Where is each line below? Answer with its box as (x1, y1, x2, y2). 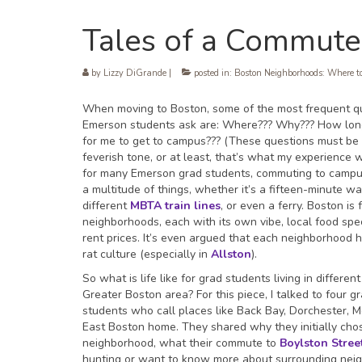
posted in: (192, 67, 234, 80)
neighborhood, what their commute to (82, 335, 280, 351)
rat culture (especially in (82, 246, 211, 263)
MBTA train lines (130, 198, 221, 214)
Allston (211, 246, 251, 263)
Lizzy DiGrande (103, 67, 166, 80)
